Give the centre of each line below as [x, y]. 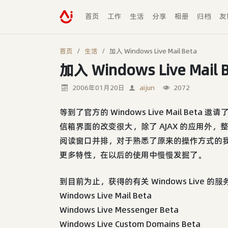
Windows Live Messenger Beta [119, 209]
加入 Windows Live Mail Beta [153, 51]
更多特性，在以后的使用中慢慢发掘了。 [133, 154]
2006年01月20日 [98, 87]
